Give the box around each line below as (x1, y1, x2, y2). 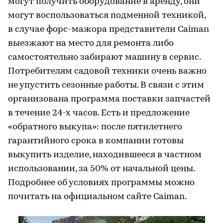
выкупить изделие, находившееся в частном (8, 150, 202, 160)
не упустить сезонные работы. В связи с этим (8, 81, 204, 90)
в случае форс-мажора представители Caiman (8, 25, 209, 34)
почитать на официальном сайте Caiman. (8, 192, 187, 202)
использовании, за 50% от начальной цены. (8, 164, 195, 174)
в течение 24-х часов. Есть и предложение (8, 109, 190, 118)
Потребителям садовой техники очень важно (8, 67, 207, 76)
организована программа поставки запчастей (8, 95, 211, 104)
